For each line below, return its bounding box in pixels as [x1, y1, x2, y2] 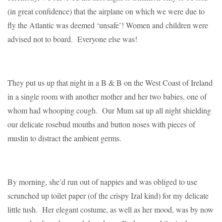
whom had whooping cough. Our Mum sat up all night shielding [7, 105, 211, 115]
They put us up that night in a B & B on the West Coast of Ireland [7, 77, 213, 88]
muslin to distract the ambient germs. [7, 132, 121, 143]
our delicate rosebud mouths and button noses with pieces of [7, 118, 195, 129]
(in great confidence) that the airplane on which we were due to [7, 5, 205, 16]
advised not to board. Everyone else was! [7, 33, 137, 44]
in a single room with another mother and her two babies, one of [7, 91, 207, 102]
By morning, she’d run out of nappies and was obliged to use [7, 176, 197, 187]
